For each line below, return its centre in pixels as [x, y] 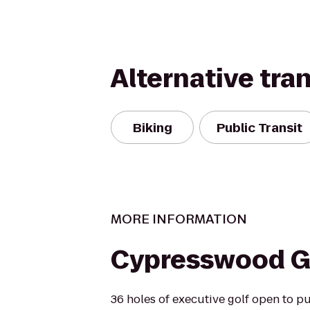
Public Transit [259, 127]
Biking [152, 127]
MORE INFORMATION [179, 219]
